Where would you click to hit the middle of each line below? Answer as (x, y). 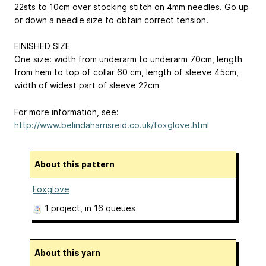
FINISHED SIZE (42, 46)
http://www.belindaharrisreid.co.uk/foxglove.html (112, 125)
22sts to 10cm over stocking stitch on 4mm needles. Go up (132, 7)
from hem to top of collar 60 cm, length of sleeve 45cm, (126, 72)
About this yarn (70, 253)
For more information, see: (66, 112)
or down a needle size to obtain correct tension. (111, 20)
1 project (62, 208)
